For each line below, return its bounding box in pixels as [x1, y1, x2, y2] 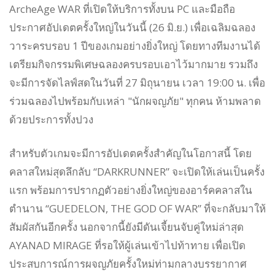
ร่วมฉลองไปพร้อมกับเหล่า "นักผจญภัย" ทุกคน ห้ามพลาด [9, 94, 261, 109]
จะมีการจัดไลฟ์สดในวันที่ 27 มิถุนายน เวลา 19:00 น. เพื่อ [9, 76, 265, 90]
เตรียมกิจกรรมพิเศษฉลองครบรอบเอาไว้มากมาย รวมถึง [9, 57, 258, 72]
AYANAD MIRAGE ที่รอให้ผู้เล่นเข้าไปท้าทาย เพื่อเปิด [9, 238, 246, 253]
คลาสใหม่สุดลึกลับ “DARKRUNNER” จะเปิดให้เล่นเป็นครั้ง [9, 165, 265, 179]
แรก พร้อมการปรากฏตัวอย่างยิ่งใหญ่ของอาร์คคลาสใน [9, 183, 252, 198]
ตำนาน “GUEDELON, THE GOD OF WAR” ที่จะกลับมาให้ [9, 201, 266, 216]
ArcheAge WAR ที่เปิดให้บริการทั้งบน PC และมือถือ [9, 2, 235, 17]
